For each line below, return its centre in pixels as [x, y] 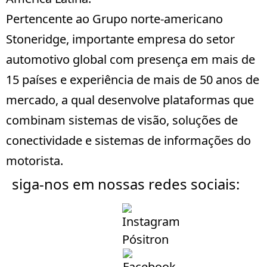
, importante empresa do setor [150, 39]
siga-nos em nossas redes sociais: [126, 184]
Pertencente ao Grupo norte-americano [114, 18]
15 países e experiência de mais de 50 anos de [133, 79]
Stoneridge [36, 39]
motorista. [35, 160]
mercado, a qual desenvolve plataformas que [130, 100]
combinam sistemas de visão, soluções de [122, 120]
